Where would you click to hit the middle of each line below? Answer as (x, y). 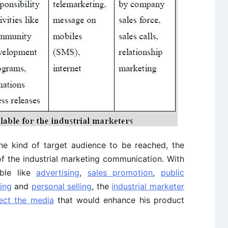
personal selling (62, 186)
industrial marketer (148, 186)
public (173, 173)
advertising (58, 173)
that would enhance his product (119, 200)
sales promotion (120, 173)
